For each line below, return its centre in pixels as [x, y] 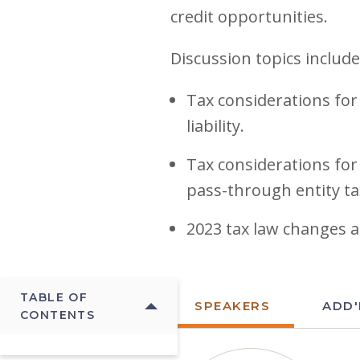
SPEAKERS [232, 306]
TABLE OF [54, 297]
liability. [215, 126]
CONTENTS [58, 315]
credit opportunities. [249, 16]
